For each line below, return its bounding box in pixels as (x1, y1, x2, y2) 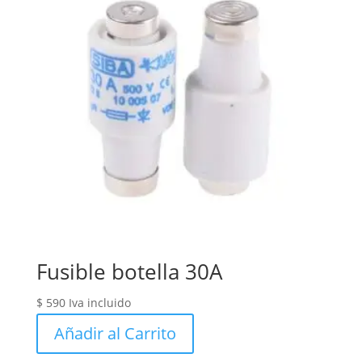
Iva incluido (68, 294, 131, 310)
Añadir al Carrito (53, 322, 176, 344)
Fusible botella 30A (36, 256, 222, 286)
